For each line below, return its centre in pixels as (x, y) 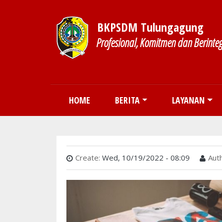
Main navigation (95, 92)
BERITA (127, 100)
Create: (88, 157)
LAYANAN (189, 100)
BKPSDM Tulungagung (146, 27)
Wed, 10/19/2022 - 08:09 (146, 157)
